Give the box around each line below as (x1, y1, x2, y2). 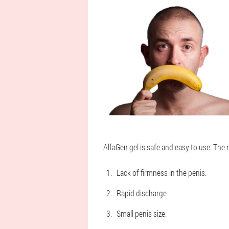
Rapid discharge (117, 188, 167, 198)
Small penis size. (117, 208, 167, 219)
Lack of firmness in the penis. (117, 167, 207, 178)
